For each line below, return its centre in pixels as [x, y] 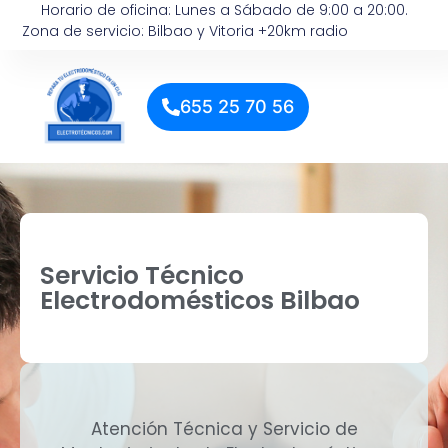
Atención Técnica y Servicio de [224, 429]
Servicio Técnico [142, 275]
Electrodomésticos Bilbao [200, 300]
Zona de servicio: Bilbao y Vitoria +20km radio [185, 31]
